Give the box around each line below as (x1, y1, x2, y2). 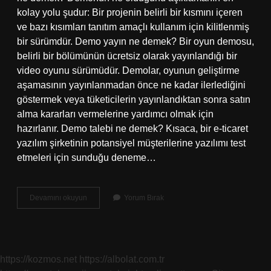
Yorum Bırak (124, 194, 164, 202)
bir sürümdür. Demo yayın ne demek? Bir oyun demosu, (17, 36, 254, 47)
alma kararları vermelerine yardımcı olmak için (17, 109, 214, 119)
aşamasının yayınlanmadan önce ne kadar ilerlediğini (17, 80, 246, 90)
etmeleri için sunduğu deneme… (17, 152, 156, 163)
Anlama (87, 215, 112, 223)
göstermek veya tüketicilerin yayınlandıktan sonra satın (17, 94, 250, 105)
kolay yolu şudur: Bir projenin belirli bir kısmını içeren (17, 7, 243, 18)
